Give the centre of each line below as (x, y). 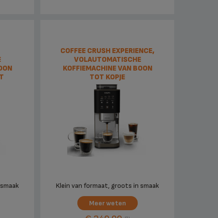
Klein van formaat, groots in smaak (107, 186)
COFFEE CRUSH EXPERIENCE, (107, 51)
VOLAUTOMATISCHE (107, 60)
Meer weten (107, 203)
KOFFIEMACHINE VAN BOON (107, 69)
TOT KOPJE (108, 77)
